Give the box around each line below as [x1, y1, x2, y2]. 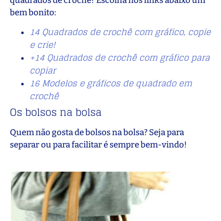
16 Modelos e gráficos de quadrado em [30, 75, 192, 91]
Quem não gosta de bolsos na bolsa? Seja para [10, 127, 184, 138]
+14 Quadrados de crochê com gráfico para [30, 49, 210, 65]
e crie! [30, 37, 55, 52]
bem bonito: [10, 7, 56, 18]
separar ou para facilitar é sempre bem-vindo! [10, 139, 187, 150]
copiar [30, 62, 56, 78]
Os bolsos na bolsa [10, 103, 102, 121]
